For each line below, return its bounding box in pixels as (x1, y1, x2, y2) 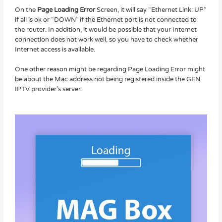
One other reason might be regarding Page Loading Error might (14, 65, 205, 74)
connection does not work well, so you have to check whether (14, 35, 198, 44)
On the (14, 5, 37, 14)
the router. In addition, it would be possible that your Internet (14, 25, 197, 34)
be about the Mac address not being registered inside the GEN (14, 75, 200, 84)
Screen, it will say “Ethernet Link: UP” (96, 5, 206, 14)
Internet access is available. (14, 45, 95, 54)
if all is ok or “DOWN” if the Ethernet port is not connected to (14, 15, 197, 24)
